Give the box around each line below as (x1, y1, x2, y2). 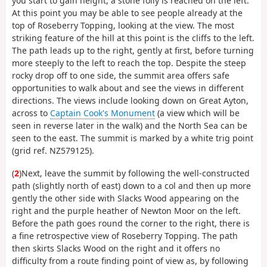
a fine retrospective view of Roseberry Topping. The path (12, 230, 238, 242)
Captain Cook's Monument (50, 107, 155, 119)
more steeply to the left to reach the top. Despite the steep (12, 57, 246, 69)
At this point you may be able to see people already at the (12, 7, 243, 18)
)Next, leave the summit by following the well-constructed (19, 167, 250, 179)
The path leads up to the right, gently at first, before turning (12, 44, 254, 56)
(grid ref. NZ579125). (12, 144, 94, 156)
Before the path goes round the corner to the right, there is (12, 218, 250, 229)
